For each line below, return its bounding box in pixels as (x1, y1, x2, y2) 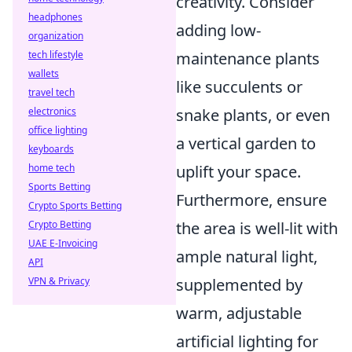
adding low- (176, 20, 261, 42)
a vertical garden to (176, 133, 316, 155)
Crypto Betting (28, 218, 91, 231)
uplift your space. (176, 161, 301, 183)
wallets (28, 67, 59, 80)
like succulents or (176, 76, 302, 98)
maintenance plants (176, 48, 320, 70)
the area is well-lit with (176, 218, 338, 240)
